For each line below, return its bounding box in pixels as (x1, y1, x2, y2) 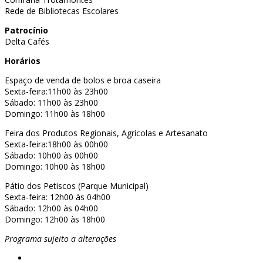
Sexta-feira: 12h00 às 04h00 (5, 191, 110, 203)
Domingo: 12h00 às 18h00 (5, 213, 105, 225)
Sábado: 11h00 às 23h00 (5, 96, 98, 108)
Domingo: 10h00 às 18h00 (5, 160, 105, 172)
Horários (5, 55, 41, 66)
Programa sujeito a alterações (5, 232, 116, 244)
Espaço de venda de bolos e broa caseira (5, 74, 161, 86)
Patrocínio (5, 24, 48, 36)
